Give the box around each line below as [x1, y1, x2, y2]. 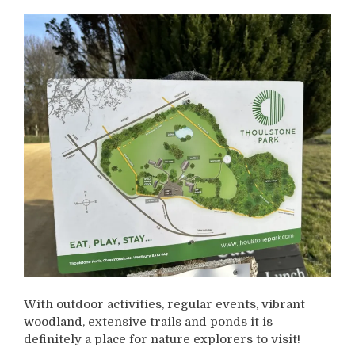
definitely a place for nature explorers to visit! [24, 331, 300, 346]
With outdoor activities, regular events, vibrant [24, 296, 305, 311]
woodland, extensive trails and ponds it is [24, 314, 273, 329]
